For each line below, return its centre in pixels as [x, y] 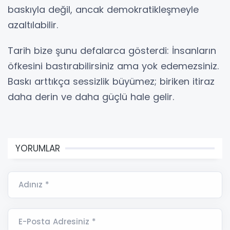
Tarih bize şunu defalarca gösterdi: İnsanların [112, 51]
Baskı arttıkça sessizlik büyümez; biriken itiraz [111, 81]
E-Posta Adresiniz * [57, 222]
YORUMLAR [38, 148]
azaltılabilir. [33, 25]
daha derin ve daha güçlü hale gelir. [91, 97]
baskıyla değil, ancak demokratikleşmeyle [103, 9]
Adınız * [34, 185]
